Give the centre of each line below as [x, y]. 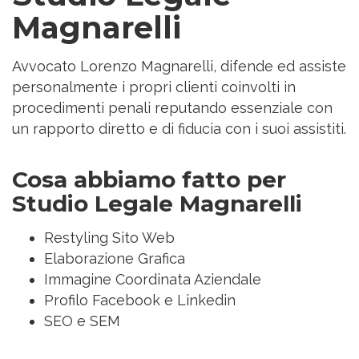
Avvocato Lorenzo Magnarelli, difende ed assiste [179, 66]
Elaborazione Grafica [115, 258]
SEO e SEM [82, 321]
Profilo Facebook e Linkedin [140, 300]
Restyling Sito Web [109, 237]
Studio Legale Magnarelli [157, 203]
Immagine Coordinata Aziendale [153, 279]
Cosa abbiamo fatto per [149, 179]
